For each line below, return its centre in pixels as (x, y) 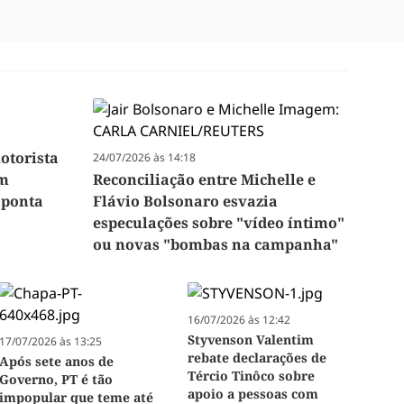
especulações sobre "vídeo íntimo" (219, 223)
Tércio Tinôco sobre (251, 376)
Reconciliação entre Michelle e (205, 180)
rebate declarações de (257, 358)
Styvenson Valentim (250, 340)
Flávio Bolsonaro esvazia (186, 202)
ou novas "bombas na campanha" (216, 245)
